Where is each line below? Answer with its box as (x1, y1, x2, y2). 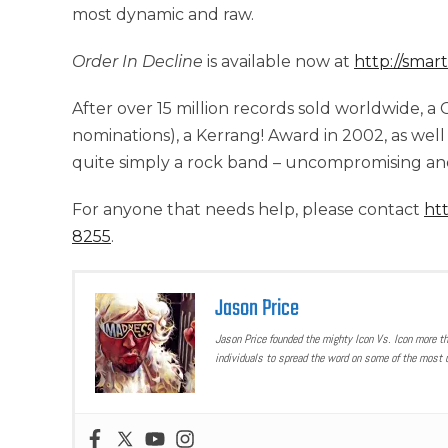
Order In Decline (72, 51, 207, 71)
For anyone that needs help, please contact (72, 199, 424, 219)
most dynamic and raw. (72, 4, 254, 24)
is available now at (207, 51, 354, 71)
